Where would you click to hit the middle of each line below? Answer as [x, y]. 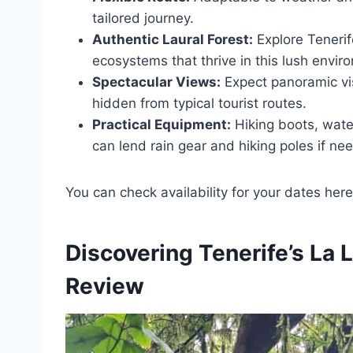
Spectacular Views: [156, 82]
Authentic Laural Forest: [173, 39]
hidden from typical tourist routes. [199, 103]
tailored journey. [143, 18]
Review [105, 286]
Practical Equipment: [162, 124]
